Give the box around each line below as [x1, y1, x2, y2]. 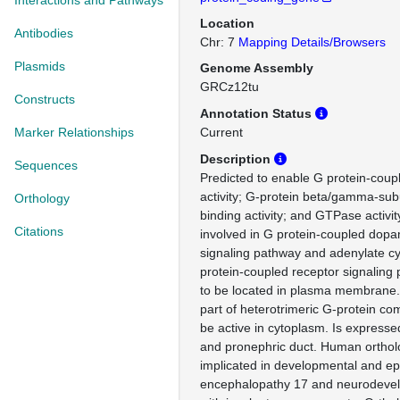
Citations [14, 224, 63, 238]
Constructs [14, 92, 75, 106]
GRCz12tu [200, 79, 259, 94]
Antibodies [14, 26, 73, 40]
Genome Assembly [200, 61, 313, 75]
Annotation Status [200, 106, 315, 121]
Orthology [14, 191, 70, 205]
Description [200, 152, 274, 166]
